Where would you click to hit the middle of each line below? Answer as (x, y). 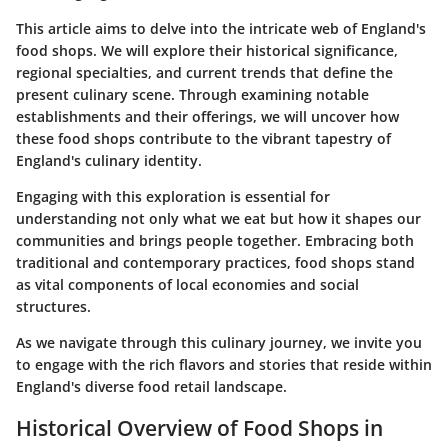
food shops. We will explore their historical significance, (207, 50)
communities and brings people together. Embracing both (215, 240)
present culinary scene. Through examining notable (192, 94)
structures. (53, 306)
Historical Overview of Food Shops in (199, 427)
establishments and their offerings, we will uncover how (207, 116)
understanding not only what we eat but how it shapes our (218, 218)
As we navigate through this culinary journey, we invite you (219, 342)
